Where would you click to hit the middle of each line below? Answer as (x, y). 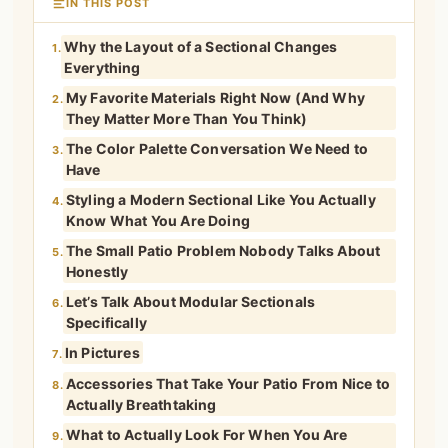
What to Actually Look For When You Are (206, 435)
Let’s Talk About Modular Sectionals (190, 302)
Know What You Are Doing (157, 221)
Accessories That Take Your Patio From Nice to (227, 384)
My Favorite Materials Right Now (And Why (215, 98)
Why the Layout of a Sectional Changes (200, 47)
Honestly (97, 272)
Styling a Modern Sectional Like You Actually (220, 200)
